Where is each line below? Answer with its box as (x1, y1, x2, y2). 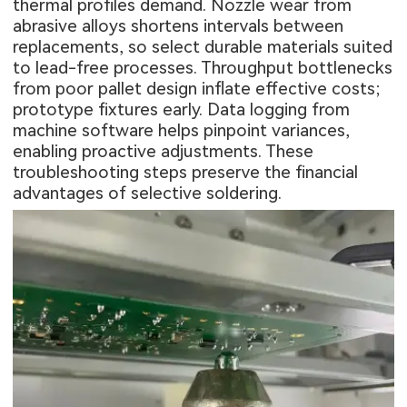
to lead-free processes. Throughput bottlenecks (13, 57, 393, 79)
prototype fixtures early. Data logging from (13, 99, 351, 121)
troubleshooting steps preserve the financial (13, 162, 359, 184)
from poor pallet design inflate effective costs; (13, 78, 381, 100)
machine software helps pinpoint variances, (13, 120, 351, 142)
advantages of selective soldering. (13, 183, 283, 204)
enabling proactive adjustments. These (13, 141, 314, 163)
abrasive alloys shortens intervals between (13, 15, 344, 37)
